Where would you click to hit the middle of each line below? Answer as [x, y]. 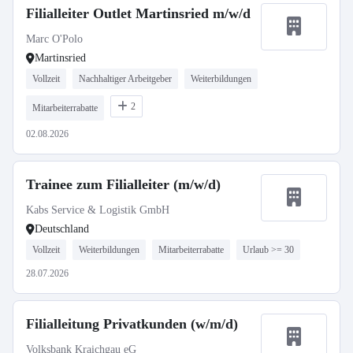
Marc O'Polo [54, 39]
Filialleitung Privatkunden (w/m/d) [132, 324]
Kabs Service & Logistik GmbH [98, 210]
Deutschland [62, 229]
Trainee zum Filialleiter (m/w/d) [123, 184]
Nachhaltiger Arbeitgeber [125, 79]
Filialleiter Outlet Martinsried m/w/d [138, 13]
